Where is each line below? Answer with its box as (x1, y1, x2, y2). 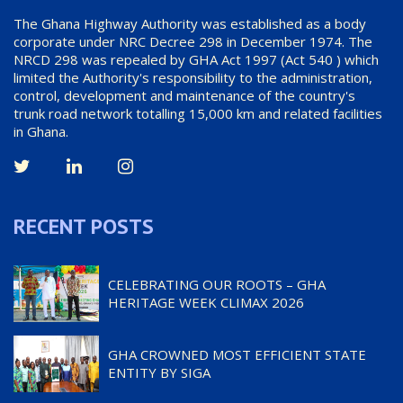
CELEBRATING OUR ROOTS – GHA (108, 274, 326, 293)
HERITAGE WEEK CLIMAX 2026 (108, 292, 304, 311)
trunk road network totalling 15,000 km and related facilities (13, 103, 382, 122)
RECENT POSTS (13, 211, 154, 240)
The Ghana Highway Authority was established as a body (13, 13, 366, 32)
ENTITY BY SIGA (108, 363, 210, 381)
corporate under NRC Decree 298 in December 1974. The (13, 31, 372, 50)
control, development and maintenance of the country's (13, 85, 355, 104)
